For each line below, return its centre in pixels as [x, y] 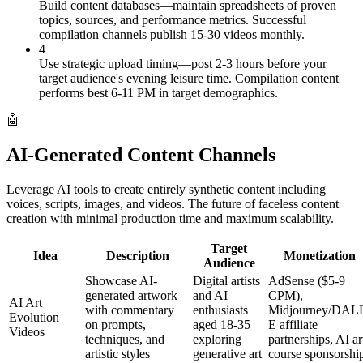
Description [137, 255]
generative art [227, 353]
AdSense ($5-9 [307, 280]
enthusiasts [220, 310]
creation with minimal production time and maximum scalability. [170, 218]
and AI [210, 295]
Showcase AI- [121, 280]
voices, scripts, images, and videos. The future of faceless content [173, 203]
